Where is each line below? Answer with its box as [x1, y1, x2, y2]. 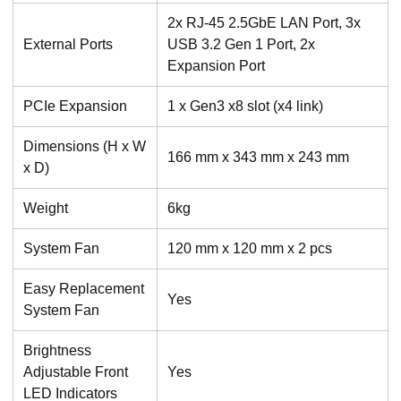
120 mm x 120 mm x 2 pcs [166, 240, 332, 256]
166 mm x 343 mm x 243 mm [166, 149, 349, 165]
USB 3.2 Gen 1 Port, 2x [166, 36, 315, 52]
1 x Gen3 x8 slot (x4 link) [166, 98, 323, 114]
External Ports [22, 36, 113, 52]
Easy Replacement [22, 280, 144, 296]
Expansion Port [166, 57, 265, 73]
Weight [22, 200, 68, 216]
